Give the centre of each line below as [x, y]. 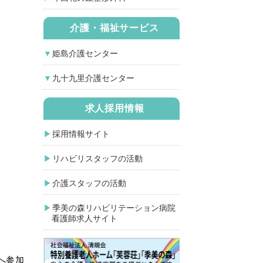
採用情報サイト [81, 134]
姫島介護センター [85, 53]
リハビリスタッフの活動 [97, 159]
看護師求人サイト [80, 218]
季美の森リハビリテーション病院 [114, 208]
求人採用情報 [114, 108]
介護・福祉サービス [114, 28]
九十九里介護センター [93, 78]
